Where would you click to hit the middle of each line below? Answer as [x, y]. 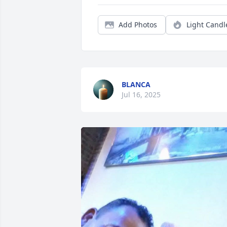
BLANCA [136, 84]
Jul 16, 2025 [141, 94]
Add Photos [138, 25]
